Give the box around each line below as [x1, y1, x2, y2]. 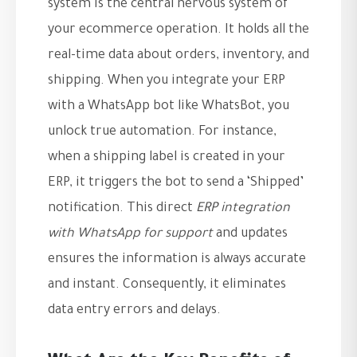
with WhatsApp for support [48, 227, 213, 241]
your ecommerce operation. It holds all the [48, 23, 309, 37]
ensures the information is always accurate [48, 253, 306, 267]
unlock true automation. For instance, [48, 125, 277, 139]
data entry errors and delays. [48, 304, 221, 318]
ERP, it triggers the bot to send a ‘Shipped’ [48, 176, 304, 190]
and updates [213, 227, 288, 241]
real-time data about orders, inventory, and [48, 49, 309, 63]
